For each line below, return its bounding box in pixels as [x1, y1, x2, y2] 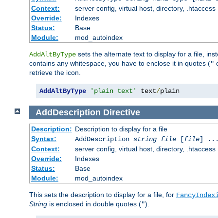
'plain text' [90, 87, 137, 95]
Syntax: [31, 135, 56, 143]
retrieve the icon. [29, 69, 81, 77]
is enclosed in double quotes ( [47, 200, 141, 208]
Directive [103, 107, 140, 117]
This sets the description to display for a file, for [29, 191, 176, 199]
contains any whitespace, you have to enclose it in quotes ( [29, 59, 210, 68]
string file [133, 135, 176, 144]
